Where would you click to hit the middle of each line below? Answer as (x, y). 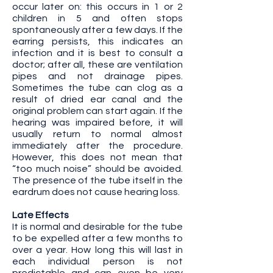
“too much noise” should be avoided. (97, 169)
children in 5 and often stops (97, 18)
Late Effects (41, 215)
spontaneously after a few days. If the (97, 30)
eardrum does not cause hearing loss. (96, 192)
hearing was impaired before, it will (97, 122)
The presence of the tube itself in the (97, 180)
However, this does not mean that (97, 157)
